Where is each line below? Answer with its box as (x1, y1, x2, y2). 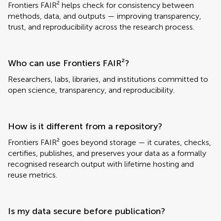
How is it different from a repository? (8, 121, 162, 132)
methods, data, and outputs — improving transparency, (8, 11, 201, 21)
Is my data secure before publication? (8, 206, 165, 217)
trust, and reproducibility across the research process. (8, 22, 194, 32)
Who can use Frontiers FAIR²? (8, 58, 129, 69)
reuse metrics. (8, 170, 57, 180)
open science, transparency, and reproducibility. (8, 85, 175, 95)
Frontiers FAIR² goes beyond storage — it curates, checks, (8, 138, 211, 147)
